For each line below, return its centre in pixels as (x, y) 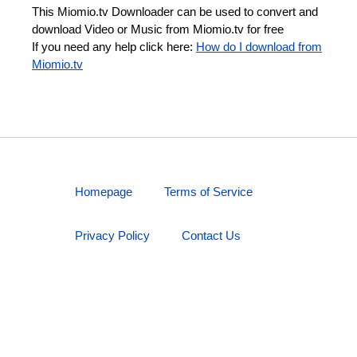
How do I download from (259, 47)
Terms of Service (208, 192)
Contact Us (211, 235)
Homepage (104, 192)
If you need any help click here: (114, 47)
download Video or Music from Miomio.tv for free (158, 29)
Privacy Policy (112, 235)
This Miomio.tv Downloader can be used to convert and (175, 12)
